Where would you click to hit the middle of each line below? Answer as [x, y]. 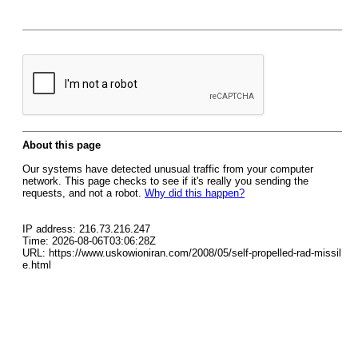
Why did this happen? [195, 193]
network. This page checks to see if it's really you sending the [165, 181]
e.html [37, 265]
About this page [62, 145]
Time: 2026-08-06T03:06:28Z [89, 241]
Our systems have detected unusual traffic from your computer [168, 169]
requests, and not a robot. [84, 193]
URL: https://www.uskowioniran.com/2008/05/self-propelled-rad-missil [182, 253]
